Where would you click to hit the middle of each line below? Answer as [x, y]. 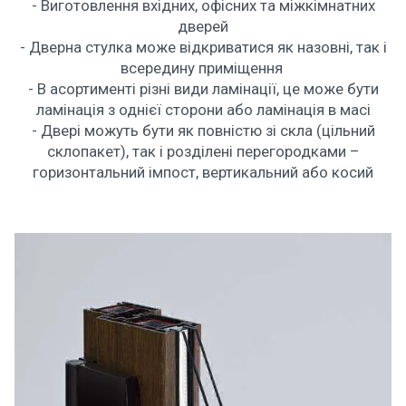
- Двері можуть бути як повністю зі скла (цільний [203, 131]
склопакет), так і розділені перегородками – [203, 152]
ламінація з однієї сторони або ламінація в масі [203, 110]
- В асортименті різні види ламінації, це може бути [203, 89]
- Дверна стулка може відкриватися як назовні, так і [203, 48]
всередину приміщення [203, 68]
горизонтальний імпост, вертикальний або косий [203, 173]
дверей [203, 27]
